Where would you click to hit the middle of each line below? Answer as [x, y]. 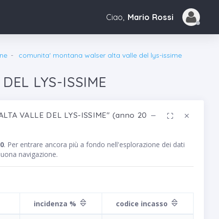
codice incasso [142, 203]
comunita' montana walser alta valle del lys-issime [100, 55]
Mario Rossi [151, 17]
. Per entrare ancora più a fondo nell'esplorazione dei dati [94, 144]
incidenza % [56, 203]
